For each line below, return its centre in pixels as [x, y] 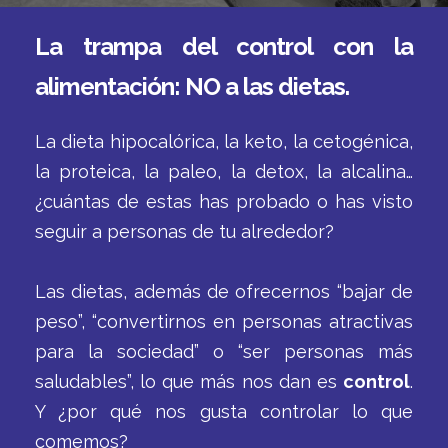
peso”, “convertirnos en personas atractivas [224, 321]
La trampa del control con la [224, 46]
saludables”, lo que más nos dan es [189, 381]
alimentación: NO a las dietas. [192, 86]
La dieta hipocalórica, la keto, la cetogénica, [224, 141]
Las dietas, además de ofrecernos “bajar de [224, 291]
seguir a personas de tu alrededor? [184, 231]
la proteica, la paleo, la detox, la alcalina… [224, 171]
